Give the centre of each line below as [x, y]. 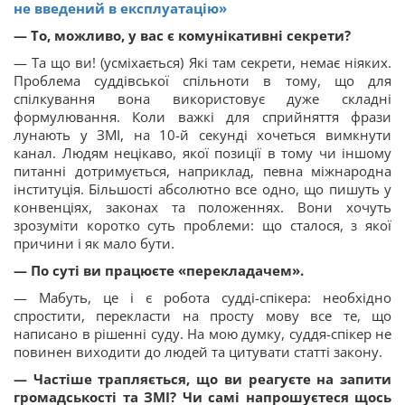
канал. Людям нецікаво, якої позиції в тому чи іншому [202, 153]
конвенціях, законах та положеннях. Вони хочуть [202, 207]
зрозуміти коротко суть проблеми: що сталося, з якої [202, 226]
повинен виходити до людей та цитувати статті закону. [198, 352]
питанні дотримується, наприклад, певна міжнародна [202, 171]
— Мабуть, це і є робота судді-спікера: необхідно [202, 298]
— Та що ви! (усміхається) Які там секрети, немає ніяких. [202, 63]
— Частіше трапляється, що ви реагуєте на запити [202, 379]
